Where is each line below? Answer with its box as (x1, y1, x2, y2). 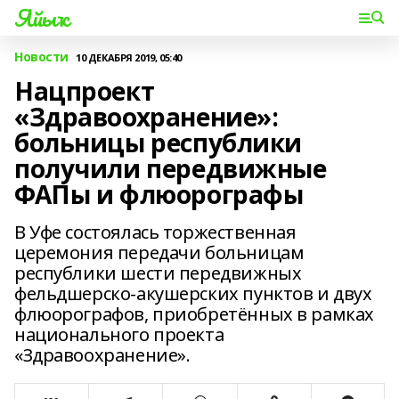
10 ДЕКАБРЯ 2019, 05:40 (76, 50, 182, 64)
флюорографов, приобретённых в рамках (14, 302, 374, 326)
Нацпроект (14, 74, 155, 108)
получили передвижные (14, 151, 327, 185)
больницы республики (14, 126, 303, 159)
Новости (14, 48, 69, 65)
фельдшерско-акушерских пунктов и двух (14, 281, 372, 305)
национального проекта (14, 322, 224, 346)
